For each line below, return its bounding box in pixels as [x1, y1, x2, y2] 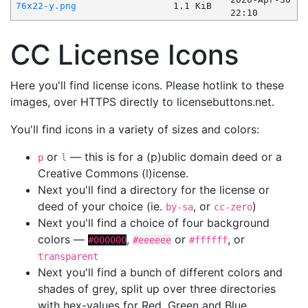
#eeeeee [133, 234, 171, 246]
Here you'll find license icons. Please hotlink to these [10, 78, 284, 93]
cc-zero [214, 201, 252, 213]
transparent [38, 251, 98, 263]
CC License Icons [10, 38, 239, 72]
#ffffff [189, 234, 228, 246]
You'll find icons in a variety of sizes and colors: [10, 122, 259, 137]
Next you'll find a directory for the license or [38, 183, 269, 197]
